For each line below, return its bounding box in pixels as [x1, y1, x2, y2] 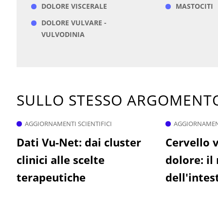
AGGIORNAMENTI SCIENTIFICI [24, 119, 112, 128]
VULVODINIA [41, 30, 85, 39]
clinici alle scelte [16, 152, 105, 167]
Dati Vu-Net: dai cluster [16, 135, 141, 150]
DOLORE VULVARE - [41, 18, 107, 28]
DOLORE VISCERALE [41, 1, 107, 11]
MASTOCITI [176, 1, 214, 11]
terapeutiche [16, 170, 86, 185]
